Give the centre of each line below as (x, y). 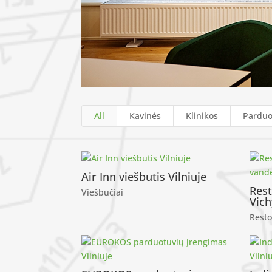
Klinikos (202, 115)
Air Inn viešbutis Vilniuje (144, 176)
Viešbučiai (103, 192)
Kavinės (145, 115)
